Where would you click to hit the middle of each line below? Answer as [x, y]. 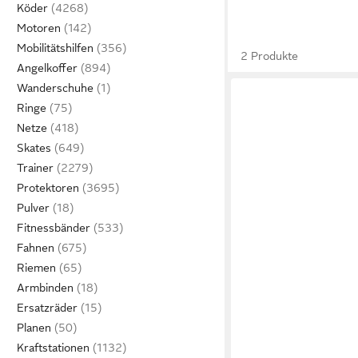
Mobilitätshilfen [55, 48]
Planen [34, 328]
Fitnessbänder [54, 228]
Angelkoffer [47, 68]
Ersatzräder [47, 308]
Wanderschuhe [55, 88]
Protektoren [48, 188]
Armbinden [45, 288]
